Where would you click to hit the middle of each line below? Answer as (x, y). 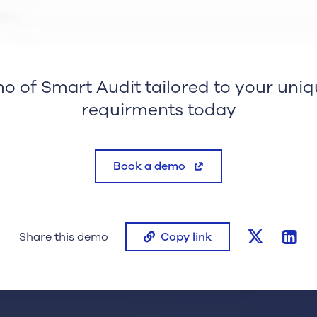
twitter (282, 233)
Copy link (186, 237)
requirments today (158, 110)
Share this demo (64, 237)
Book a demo (149, 167)
